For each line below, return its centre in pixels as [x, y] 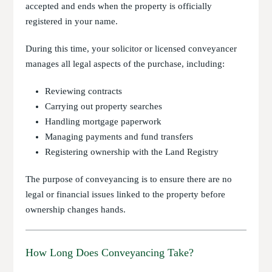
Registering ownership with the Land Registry [132, 152]
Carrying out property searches [104, 106]
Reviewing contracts [84, 91]
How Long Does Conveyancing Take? [110, 253]
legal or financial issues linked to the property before [126, 194]
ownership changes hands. [76, 209]
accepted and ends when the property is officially [119, 6]
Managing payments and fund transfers [119, 137]
